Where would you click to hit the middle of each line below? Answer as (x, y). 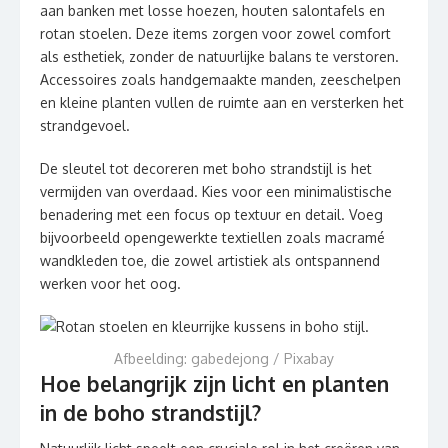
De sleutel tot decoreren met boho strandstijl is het (206, 169)
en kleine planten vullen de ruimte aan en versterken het (222, 103)
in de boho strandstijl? (150, 413)
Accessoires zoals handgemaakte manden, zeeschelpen (220, 80)
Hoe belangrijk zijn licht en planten (214, 384)
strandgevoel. (85, 126)
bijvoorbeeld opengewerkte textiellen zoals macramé (212, 238)
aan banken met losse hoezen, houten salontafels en (212, 11)
